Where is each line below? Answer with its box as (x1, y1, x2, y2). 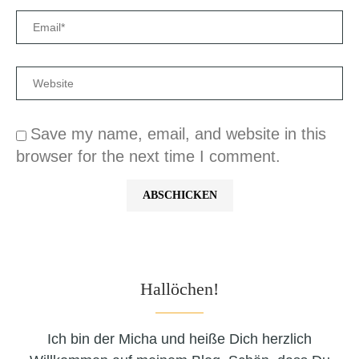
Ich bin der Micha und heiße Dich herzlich (47, 331, 312, 348)
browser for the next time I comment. (16, 147, 280, 166)
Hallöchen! (140, 279, 219, 300)
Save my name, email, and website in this (30, 125, 326, 143)
